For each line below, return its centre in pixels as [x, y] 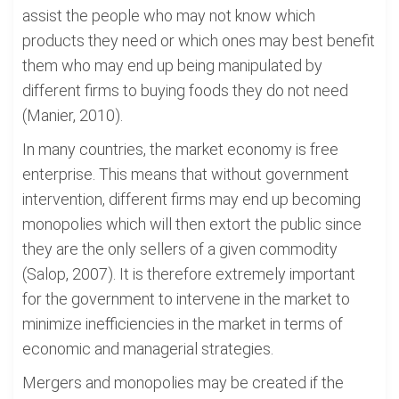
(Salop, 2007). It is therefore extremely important [189, 274]
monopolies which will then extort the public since [192, 224]
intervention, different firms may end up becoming [191, 199]
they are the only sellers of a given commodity [180, 249]
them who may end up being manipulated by [172, 65]
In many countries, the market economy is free [180, 149]
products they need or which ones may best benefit [199, 41]
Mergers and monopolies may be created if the [183, 383]
